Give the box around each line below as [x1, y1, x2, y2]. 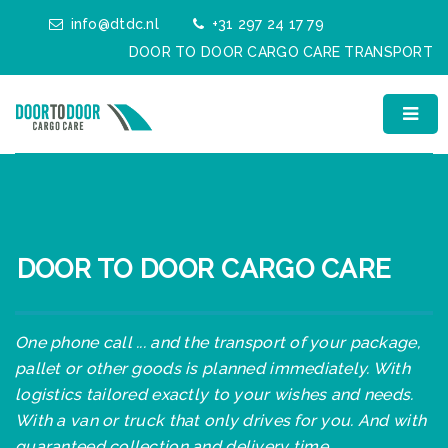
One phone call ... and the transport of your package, [15, 332, 420, 352]
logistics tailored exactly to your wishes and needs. [15, 384, 414, 404]
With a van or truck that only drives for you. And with [15, 410, 427, 430]
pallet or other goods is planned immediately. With [15, 358, 410, 378]
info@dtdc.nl [70, 16, 159, 33]
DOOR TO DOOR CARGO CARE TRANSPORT [128, 43, 433, 60]
